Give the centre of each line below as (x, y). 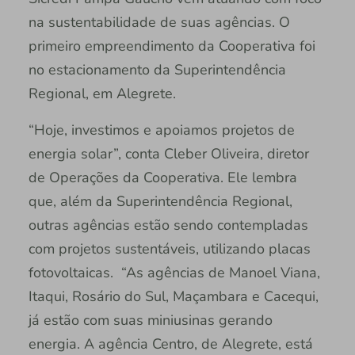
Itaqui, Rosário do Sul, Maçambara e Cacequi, (173, 296)
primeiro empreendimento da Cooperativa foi (172, 46)
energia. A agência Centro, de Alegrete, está (170, 344)
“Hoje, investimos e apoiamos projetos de (161, 130)
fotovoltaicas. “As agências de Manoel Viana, (174, 272)
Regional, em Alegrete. (102, 93)
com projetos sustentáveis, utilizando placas (169, 248)
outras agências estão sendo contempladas (168, 225)
